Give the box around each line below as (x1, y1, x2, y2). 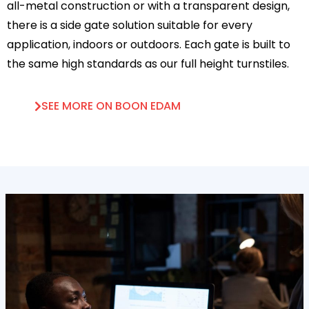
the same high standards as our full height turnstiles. (7, 56, 289, 72)
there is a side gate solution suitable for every (7, 17, 252, 33)
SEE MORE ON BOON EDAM (41, 98, 181, 114)
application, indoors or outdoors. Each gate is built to (7, 37, 290, 52)
